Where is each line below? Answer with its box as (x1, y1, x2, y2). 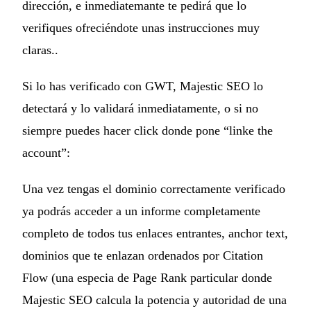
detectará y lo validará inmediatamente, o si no (22, 101, 258, 115)
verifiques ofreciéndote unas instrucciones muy (22, 20, 260, 35)
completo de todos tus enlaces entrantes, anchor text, (22, 226, 288, 240)
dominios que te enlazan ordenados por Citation (22, 248, 263, 262)
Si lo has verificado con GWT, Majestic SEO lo (22, 78, 263, 93)
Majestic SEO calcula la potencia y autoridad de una (22, 292, 287, 307)
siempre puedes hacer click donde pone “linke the (22, 123, 273, 137)
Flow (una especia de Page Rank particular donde (22, 270, 272, 285)
